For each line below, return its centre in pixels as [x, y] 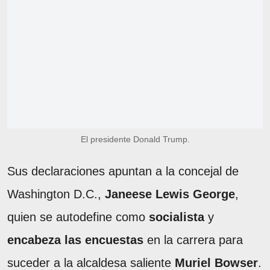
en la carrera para [193, 240]
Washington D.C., [56, 194]
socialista [177, 217]
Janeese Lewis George [170, 194]
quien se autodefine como [78, 217]
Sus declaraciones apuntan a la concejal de [123, 171]
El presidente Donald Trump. [135, 140]
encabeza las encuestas [75, 240]
